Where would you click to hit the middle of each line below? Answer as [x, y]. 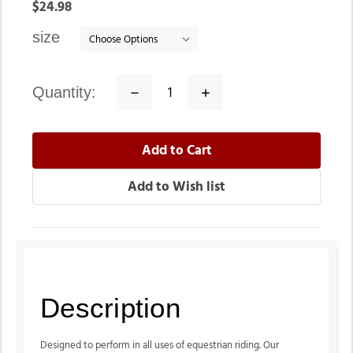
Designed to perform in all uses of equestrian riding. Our [160, 346]
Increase [223, 91]
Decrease [154, 91]
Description [110, 308]
